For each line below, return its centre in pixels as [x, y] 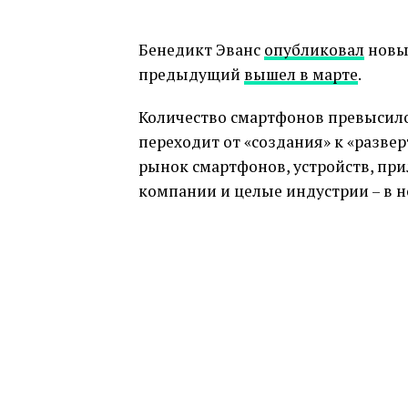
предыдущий [191, 75]
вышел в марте [301, 75]
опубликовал [314, 50]
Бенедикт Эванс [201, 50]
